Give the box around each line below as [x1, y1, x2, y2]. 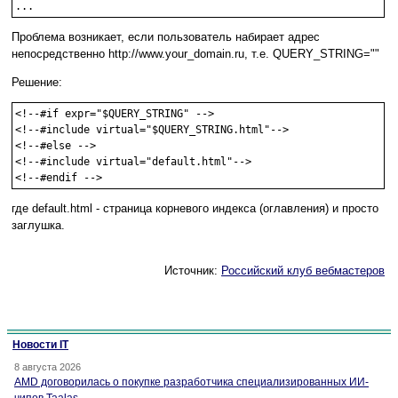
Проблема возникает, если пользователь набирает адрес [12, 30, 320, 44]
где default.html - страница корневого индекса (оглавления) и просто [12, 202, 378, 216]
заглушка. [12, 219, 65, 233]
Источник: [164, 264, 221, 278]
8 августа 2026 [14, 362, 81, 373]
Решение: [12, 76, 62, 90]
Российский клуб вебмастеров [221, 264, 385, 278]
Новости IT [12, 338, 68, 352]
